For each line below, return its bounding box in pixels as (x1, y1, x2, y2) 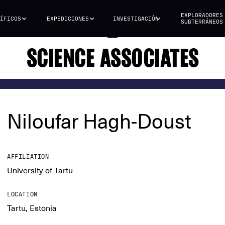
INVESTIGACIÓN (113, 15, 159, 22)
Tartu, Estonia (7, 203, 57, 213)
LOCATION (7, 191, 38, 198)
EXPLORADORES (180, 12, 223, 19)
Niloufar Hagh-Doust (7, 109, 191, 133)
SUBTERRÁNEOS (180, 19, 223, 25)
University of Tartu (7, 166, 73, 176)
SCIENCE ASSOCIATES (26, 44, 199, 72)
